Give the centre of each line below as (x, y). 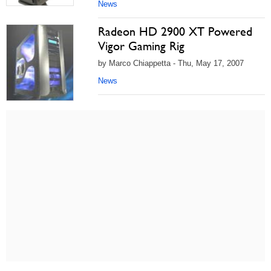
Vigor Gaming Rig (141, 46)
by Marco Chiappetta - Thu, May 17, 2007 (171, 63)
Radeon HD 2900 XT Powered (175, 31)
